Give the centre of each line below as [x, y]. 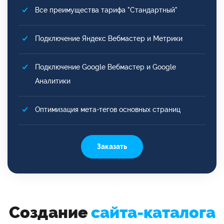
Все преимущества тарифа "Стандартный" [106, 10]
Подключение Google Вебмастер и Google [105, 67]
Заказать [112, 146]
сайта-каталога [153, 212]
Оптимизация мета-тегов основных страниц [108, 109]
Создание [50, 212]
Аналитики [53, 81]
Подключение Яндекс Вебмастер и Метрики [109, 38]
